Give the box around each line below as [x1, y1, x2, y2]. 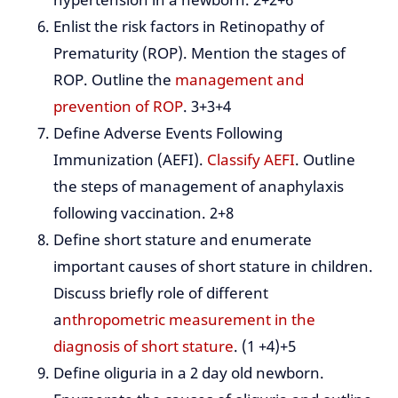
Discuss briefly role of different [53, 283, 268, 304]
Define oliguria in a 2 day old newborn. [53, 362, 324, 384]
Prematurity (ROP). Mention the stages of [53, 43, 346, 64]
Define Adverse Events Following [53, 123, 283, 144]
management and [175, 69, 304, 91]
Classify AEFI [207, 149, 295, 171]
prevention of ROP [53, 96, 183, 117]
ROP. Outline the [53, 69, 175, 91]
